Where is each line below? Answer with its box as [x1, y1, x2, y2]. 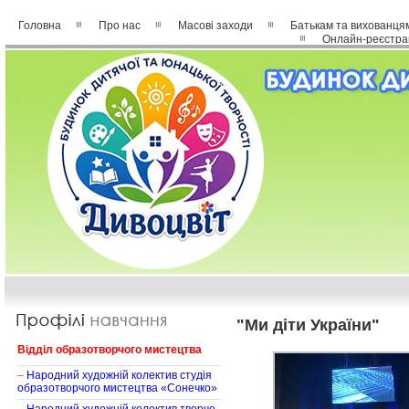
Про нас [99, 19, 141, 32]
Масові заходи [178, 19, 253, 32]
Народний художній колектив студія [26, 369, 212, 382]
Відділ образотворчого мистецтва [17, 343, 202, 356]
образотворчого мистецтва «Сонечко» [17, 382, 217, 394]
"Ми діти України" [236, 316, 380, 334]
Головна [18, 19, 61, 32]
